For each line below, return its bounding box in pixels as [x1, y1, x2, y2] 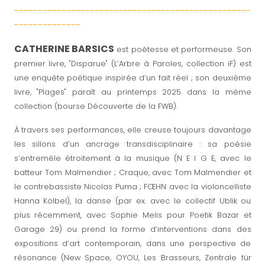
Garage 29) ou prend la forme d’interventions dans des [14, 224, 251, 234]
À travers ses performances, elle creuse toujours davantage [14, 124, 251, 135]
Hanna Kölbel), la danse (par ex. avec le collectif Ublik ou [14, 195, 251, 206]
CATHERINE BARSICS [14, 41, 114, 56]
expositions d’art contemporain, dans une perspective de [14, 238, 251, 248]
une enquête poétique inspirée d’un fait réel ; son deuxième [14, 72, 251, 83]
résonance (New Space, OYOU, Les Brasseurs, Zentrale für [14, 252, 251, 263]
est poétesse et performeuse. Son [117, 44, 251, 54]
